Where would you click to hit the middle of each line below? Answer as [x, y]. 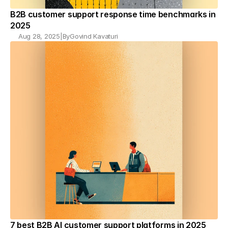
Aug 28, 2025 [39, 36]
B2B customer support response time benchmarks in [113, 14]
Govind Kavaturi [94, 36]
